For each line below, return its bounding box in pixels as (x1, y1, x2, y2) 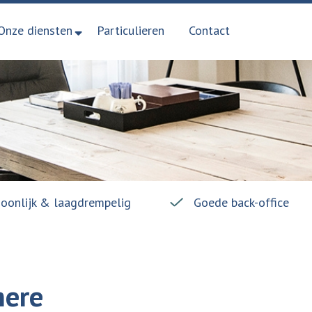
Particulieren (96, 22, 164, 38)
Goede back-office (193, 194, 289, 210)
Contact (188, 22, 230, 38)
